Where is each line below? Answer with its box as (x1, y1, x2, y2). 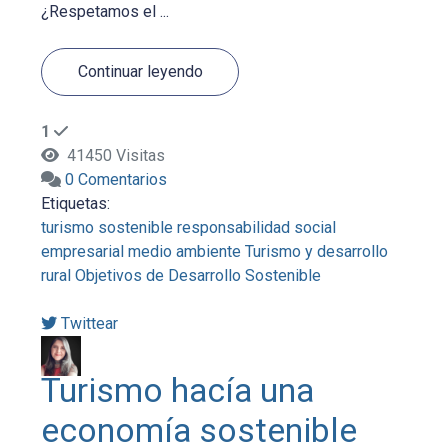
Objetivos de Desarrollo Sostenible (75, 266, 322, 286)
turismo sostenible (41, 218, 174, 238)
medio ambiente (128, 242, 242, 262)
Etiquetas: (41, 194, 111, 214)
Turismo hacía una (41, 371, 315, 411)
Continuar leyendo (77, 61, 203, 81)
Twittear (61, 314, 119, 334)
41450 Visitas (59, 146, 166, 166)
